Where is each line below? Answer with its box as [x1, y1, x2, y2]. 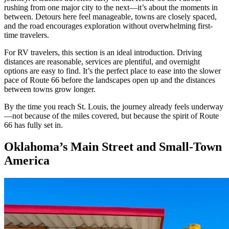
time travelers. [4, 30, 49, 39]
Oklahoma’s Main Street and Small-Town [4, 140, 222, 153]
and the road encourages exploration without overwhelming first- [4, 21, 213, 30]
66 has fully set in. [4, 120, 63, 129]
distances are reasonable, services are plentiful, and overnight [4, 57, 200, 66]
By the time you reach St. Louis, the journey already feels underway [4, 102, 223, 111]
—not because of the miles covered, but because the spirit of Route [4, 111, 219, 120]
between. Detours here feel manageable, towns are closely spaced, [4, 12, 217, 21]
